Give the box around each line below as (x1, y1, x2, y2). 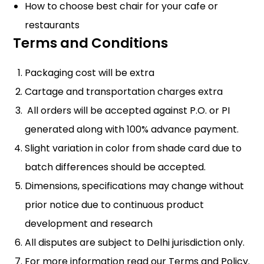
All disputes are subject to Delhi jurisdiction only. (25, 236, 245, 250)
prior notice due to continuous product (25, 198, 204, 212)
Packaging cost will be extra (25, 66, 155, 80)
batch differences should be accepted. (25, 160, 206, 174)
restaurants (25, 18, 80, 32)
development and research (25, 217, 153, 231)
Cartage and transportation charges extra (25, 85, 223, 99)
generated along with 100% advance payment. (25, 123, 239, 137)
